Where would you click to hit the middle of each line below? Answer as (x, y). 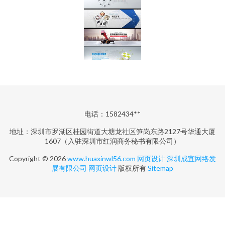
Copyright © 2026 (38, 158)
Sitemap (160, 168)
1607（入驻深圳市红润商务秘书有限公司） (113, 141)
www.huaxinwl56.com (101, 158)
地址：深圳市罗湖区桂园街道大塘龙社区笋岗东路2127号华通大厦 (113, 131)
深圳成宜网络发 (191, 158)
